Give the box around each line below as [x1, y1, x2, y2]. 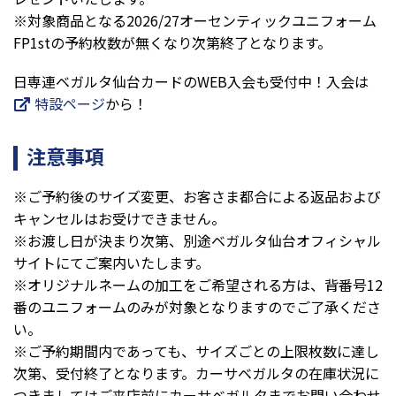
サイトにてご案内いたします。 [13, 252, 209, 274]
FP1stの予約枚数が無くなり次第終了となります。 [13, 31, 331, 53]
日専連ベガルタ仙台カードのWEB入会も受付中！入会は [13, 70, 369, 92]
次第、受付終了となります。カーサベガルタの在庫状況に [13, 362, 379, 385]
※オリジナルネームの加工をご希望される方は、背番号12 [13, 274, 383, 296]
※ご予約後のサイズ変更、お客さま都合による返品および [13, 186, 381, 208]
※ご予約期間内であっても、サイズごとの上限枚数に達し [13, 340, 379, 362]
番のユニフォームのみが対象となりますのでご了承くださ [13, 296, 381, 318]
